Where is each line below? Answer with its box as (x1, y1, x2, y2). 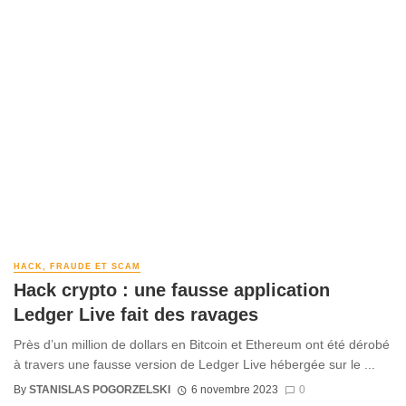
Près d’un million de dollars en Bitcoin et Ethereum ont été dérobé (14, 336, 390, 352)
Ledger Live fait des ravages (14, 304, 258, 324)
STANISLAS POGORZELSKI (29, 383, 170, 397)
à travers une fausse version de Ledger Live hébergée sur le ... (14, 356, 375, 372)
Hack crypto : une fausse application (14, 279, 330, 300)
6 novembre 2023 (190, 383, 278, 397)
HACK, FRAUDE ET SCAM (14, 261, 140, 271)
